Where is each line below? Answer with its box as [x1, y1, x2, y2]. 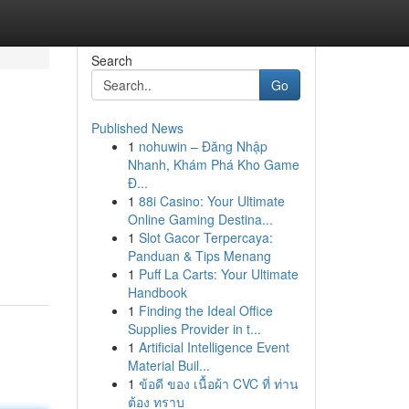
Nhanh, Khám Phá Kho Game [127, 155, 299, 173]
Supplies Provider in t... [127, 320, 261, 338]
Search [90, 51, 132, 69]
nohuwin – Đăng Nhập [138, 137, 267, 155]
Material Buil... [127, 356, 210, 374]
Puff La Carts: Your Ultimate [138, 265, 299, 283]
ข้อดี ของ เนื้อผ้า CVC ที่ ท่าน [138, 374, 299, 393]
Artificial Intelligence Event [138, 338, 289, 356]
